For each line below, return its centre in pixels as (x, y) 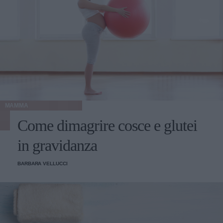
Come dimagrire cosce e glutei (107, 126)
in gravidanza (57, 146)
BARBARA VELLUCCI (43, 164)
